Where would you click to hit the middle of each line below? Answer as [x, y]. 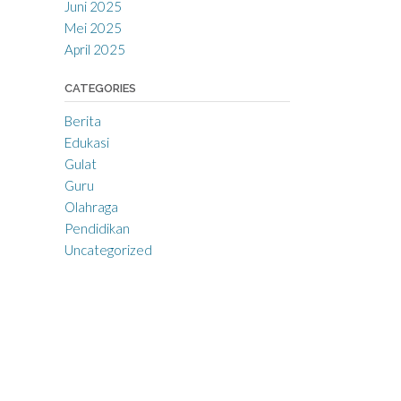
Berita [82, 120]
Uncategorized [108, 249]
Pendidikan [97, 228]
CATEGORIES [100, 88]
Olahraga [91, 206]
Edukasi [86, 142]
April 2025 [94, 49]
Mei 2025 [93, 27]
